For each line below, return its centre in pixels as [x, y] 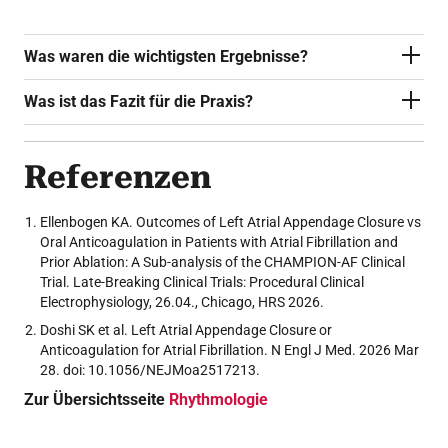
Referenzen [117, 177]
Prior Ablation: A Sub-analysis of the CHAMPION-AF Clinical [222, 262]
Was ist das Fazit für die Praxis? [138, 101]
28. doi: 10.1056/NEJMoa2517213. [150, 370]
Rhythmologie [218, 399]
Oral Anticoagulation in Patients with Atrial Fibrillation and [219, 242]
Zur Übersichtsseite [96, 399]
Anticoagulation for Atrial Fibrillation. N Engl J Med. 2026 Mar [229, 350]
